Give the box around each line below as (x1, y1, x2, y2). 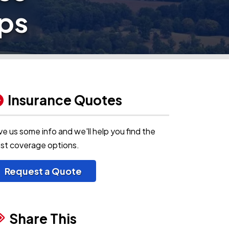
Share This (9, 210, 77, 227)
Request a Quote (5, 165, 82, 177)
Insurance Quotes (8, 91, 122, 109)
